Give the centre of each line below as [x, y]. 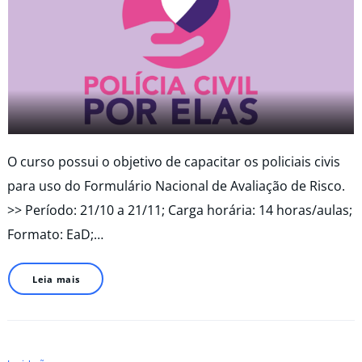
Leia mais [56, 279]
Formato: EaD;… [55, 235]
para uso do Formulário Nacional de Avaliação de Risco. [176, 186]
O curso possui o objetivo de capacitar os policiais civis [174, 162]
